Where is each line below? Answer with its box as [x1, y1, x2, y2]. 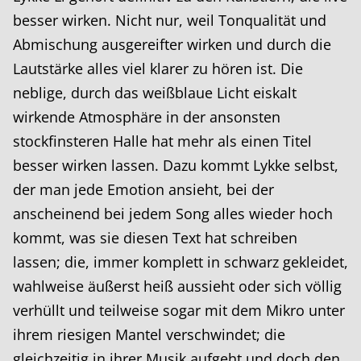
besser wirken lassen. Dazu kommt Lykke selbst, [13, 155, 338, 175]
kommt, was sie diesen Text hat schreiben [13, 227, 297, 247]
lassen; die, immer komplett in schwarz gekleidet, [13, 251, 348, 272]
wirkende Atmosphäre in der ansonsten [13, 106, 280, 127]
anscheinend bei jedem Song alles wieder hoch [13, 203, 333, 223]
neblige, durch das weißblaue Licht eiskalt [13, 82, 297, 102]
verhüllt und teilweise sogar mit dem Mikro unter [13, 300, 345, 320]
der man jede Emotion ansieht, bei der [13, 179, 274, 199]
